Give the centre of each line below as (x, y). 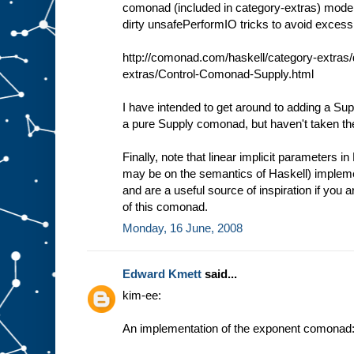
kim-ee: (142, 296)
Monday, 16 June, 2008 (183, 228)
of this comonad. (165, 207)
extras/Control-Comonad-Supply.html (218, 74)
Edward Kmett (162, 274)
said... (219, 274)
